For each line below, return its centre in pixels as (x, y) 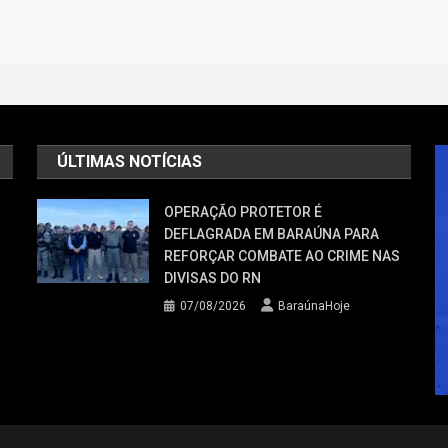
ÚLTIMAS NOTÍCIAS (130, 162)
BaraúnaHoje (314, 306)
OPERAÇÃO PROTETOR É (243, 212)
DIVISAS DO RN (213, 278)
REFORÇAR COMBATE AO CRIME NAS (282, 256)
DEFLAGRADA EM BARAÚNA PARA (272, 234)
